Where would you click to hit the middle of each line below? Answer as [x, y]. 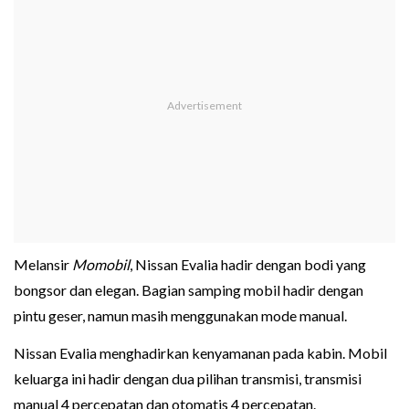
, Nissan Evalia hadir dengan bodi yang [248, 265]
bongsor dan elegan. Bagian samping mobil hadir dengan [189, 290]
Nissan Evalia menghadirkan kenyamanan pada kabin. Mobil [200, 353]
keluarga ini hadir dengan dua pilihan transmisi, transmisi [188, 379]
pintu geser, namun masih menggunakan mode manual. [180, 316]
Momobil [101, 265]
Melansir [43, 265]
